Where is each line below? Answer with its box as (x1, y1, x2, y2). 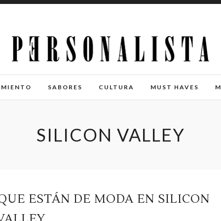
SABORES (47, 83, 82, 91)
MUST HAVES (150, 83, 199, 91)
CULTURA (98, 83, 134, 91)
